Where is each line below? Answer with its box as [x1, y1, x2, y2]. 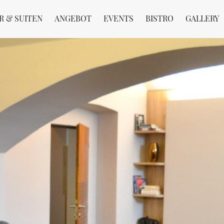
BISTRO [145, 13, 173, 23]
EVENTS [103, 13, 133, 23]
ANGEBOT [54, 13, 91, 23]
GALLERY [185, 13, 219, 23]
